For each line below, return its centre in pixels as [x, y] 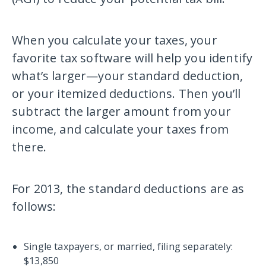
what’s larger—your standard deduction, [128, 76]
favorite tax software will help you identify [132, 58]
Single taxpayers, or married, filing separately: [128, 246]
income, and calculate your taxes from [121, 129]
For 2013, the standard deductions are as [128, 189]
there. [29, 147]
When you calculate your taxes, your [115, 40]
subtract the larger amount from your [121, 111]
